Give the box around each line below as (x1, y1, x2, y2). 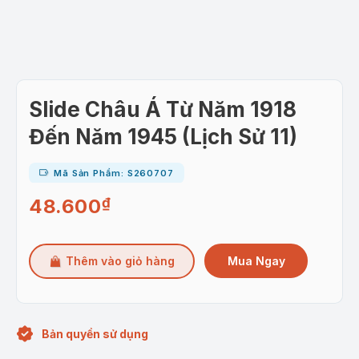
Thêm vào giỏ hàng (65, 254, 175, 268)
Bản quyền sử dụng (42, 327, 148, 341)
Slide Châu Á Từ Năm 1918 (29, 97, 296, 123)
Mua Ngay (227, 253, 285, 268)
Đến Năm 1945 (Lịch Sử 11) (29, 124, 297, 150)
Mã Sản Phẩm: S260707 (53, 167, 174, 179)
